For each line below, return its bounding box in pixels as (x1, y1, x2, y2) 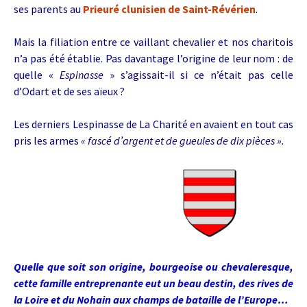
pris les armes (14, 134, 81, 147)
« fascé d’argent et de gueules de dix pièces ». (81, 134, 284, 147)
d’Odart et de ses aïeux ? (14, 84, 125, 98)
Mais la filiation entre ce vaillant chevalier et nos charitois (14, 35, 293, 49)
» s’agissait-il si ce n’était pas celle (103, 68, 294, 82)
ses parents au (14, 2, 83, 16)
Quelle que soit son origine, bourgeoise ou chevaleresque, (14, 260, 293, 273)
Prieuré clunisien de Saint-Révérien (83, 2, 256, 16)
